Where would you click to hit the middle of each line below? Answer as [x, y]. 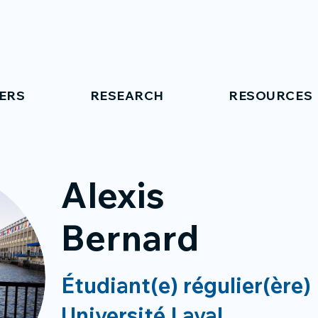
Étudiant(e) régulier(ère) [186, 285]
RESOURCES [271, 95]
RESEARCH [127, 95]
